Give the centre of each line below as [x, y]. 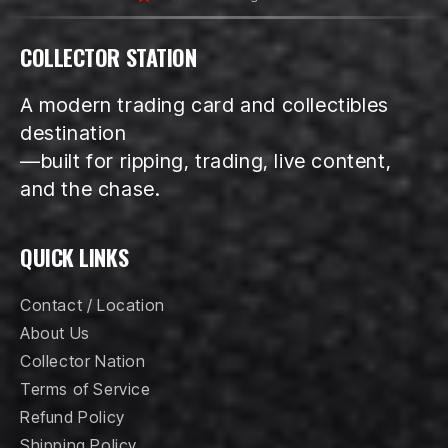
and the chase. [90, 188]
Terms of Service [85, 388]
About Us [55, 332]
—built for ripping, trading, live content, [206, 160]
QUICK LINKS [74, 256]
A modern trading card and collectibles [204, 104]
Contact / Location [92, 304]
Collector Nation [83, 360]
